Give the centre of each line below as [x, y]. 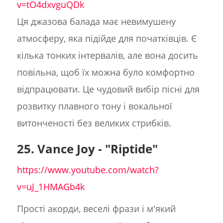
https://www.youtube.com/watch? [88, 170]
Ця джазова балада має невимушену [96, 22]
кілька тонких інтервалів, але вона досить [107, 56]
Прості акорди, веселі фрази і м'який [96, 209]
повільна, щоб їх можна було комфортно [106, 72]
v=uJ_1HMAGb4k [51, 187]
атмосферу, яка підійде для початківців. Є [107, 39]
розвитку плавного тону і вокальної [94, 106]
